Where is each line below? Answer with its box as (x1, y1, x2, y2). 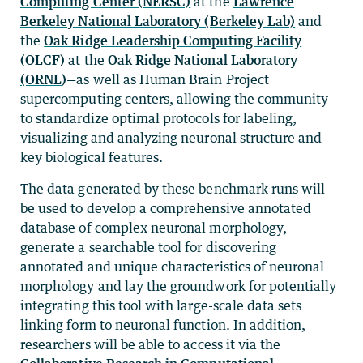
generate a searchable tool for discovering (20, 238, 277, 255)
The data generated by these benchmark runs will (20, 180, 326, 197)
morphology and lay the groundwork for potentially (20, 277, 337, 294)
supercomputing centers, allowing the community (20, 90, 329, 107)
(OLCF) (20, 51, 66, 68)
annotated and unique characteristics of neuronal (20, 258, 325, 275)
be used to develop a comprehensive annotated (20, 199, 312, 216)
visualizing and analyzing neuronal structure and (20, 129, 322, 146)
